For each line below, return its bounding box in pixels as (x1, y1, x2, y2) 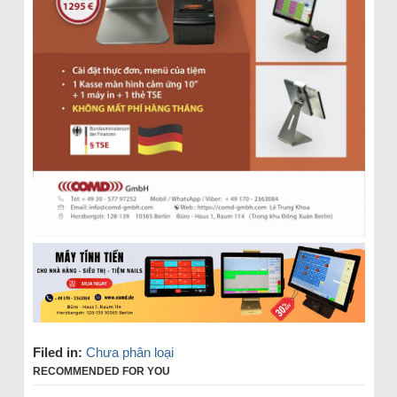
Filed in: (32, 344, 82, 360)
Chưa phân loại (85, 344, 174, 360)
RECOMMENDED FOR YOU (32, 364, 170, 378)
